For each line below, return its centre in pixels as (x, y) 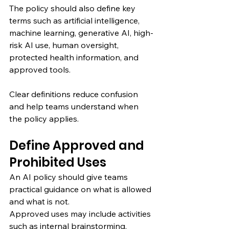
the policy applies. (44, 118)
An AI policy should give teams (70, 177)
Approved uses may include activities (81, 213)
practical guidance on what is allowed (81, 189)
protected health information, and (75, 57)
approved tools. (40, 69)
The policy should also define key (73, 8)
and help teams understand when (75, 106)
